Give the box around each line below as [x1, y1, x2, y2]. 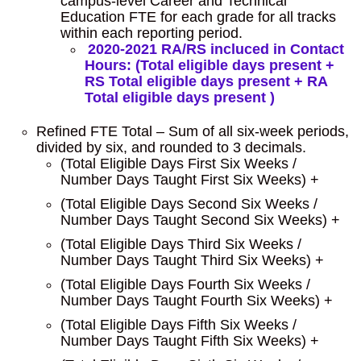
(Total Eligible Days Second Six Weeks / [60, 196, 317, 212]
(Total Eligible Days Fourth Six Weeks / [60, 276, 310, 293]
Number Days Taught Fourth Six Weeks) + [60, 293, 333, 309]
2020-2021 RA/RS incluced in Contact [87, 41, 344, 57]
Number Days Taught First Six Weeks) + [60, 172, 319, 188]
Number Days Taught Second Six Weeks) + [60, 212, 340, 228]
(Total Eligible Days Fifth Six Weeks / [60, 317, 297, 333]
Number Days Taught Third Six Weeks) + [60, 252, 324, 268]
